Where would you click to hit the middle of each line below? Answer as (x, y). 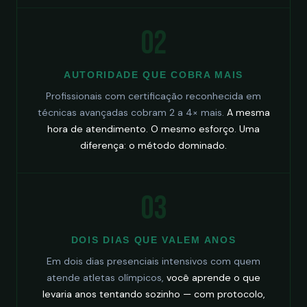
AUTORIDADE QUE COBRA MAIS (153, 75)
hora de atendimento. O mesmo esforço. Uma (153, 129)
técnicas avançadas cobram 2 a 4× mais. (132, 112)
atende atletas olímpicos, (107, 278)
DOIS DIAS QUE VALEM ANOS (153, 240)
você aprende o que (213, 278)
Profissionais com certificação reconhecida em (153, 96)
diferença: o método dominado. (153, 145)
